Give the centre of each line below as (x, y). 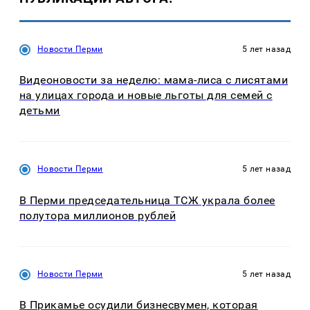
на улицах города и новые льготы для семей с (146, 95)
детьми (40, 111)
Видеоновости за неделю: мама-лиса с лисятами (154, 80)
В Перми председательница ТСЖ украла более (147, 200)
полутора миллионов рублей (98, 215)
